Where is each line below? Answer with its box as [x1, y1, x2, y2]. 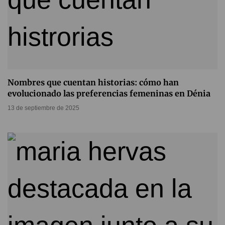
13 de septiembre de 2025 [8, 104, 79, 111]
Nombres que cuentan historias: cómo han [8, 77, 179, 87]
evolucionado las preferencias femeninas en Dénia [8, 88, 210, 98]
